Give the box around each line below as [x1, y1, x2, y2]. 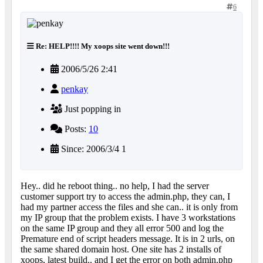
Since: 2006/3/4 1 [59, 144, 126, 154]
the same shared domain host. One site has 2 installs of [21, 244, 221, 255]
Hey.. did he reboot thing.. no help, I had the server [21, 181, 209, 191]
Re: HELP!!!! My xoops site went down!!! [34, 41, 170, 50]
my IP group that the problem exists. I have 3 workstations [21, 213, 235, 223]
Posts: [62, 124, 89, 134]
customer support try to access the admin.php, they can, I [21, 191, 230, 202]
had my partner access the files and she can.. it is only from [21, 202, 238, 213]
